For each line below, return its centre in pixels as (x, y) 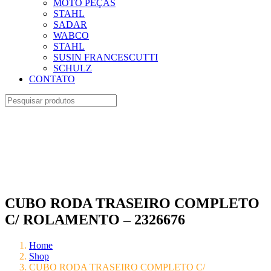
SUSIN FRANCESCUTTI (106, 57)
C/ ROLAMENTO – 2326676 (95, 219)
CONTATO (52, 79)
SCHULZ (73, 68)
